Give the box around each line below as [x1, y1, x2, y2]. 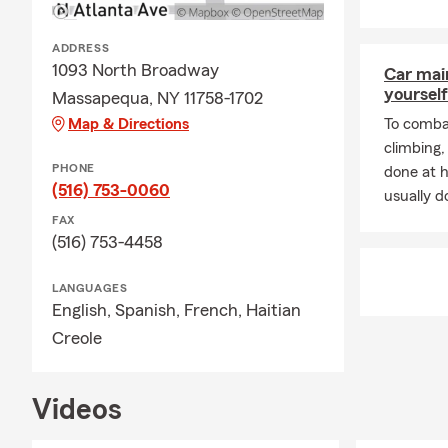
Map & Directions [68, 116, 189, 132]
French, [184, 301, 246, 319]
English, [52, 301, 115, 319]
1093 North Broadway [52, 61, 219, 79]
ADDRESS [52, 42, 110, 54]
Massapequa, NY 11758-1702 [52, 89, 263, 107]
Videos [32, 395, 122, 425]
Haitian [246, 301, 301, 319]
